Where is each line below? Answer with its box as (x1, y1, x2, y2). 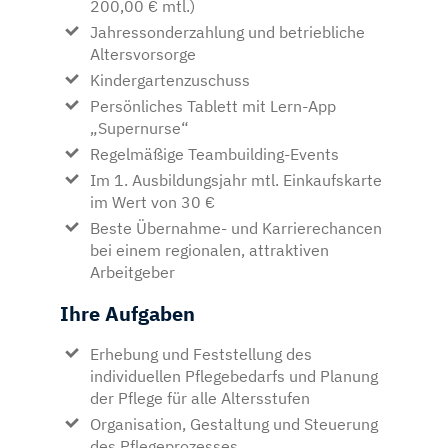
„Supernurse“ (90, 117, 189, 138)
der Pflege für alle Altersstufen (90, 387, 310, 408)
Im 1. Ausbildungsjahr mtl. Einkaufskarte (90, 169, 382, 190)
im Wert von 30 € (90, 191, 215, 212)
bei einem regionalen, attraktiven (90, 239, 329, 260)
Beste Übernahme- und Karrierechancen (90, 217, 382, 238)
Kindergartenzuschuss (90, 69, 250, 90)
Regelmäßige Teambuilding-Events (90, 143, 339, 164)
